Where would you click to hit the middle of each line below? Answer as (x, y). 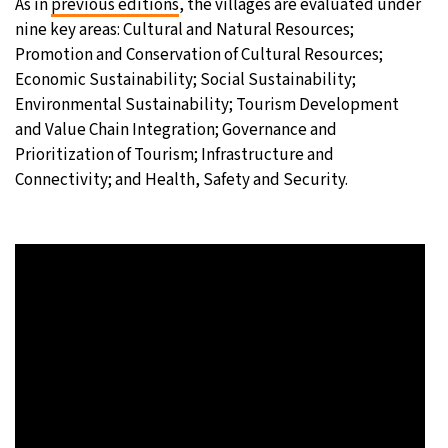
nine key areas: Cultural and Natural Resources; (184, 30)
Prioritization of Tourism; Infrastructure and (174, 155)
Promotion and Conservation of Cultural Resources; (199, 55)
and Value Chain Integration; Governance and (176, 130)
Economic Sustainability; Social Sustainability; (185, 80)
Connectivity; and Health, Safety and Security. (181, 180)
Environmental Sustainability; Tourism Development (207, 105)
